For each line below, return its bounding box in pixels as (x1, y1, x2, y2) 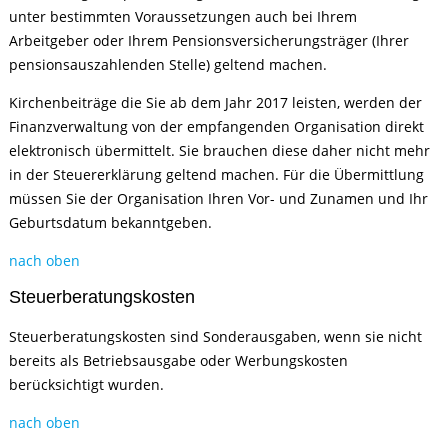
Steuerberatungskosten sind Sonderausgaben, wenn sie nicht (9, 327, 423, 346)
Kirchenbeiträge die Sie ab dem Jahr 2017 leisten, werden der (9, 93, 423, 112)
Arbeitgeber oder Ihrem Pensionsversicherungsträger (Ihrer (9, 31, 410, 50)
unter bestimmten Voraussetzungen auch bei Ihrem (9, 7, 358, 26)
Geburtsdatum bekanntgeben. (9, 213, 213, 232)
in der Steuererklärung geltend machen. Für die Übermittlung (9, 165, 425, 184)
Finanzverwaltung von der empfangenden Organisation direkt (9, 117, 425, 136)
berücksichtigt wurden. (9, 375, 165, 394)
